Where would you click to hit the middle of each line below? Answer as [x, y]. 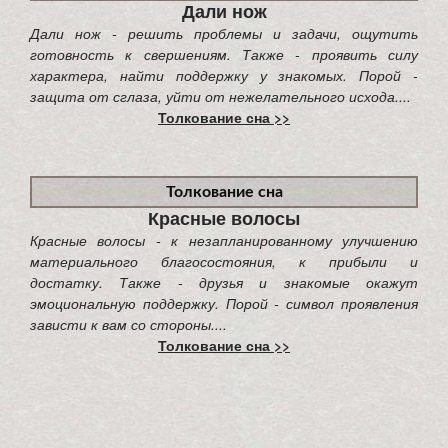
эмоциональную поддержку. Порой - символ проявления [224, 302]
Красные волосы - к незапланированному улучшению [224, 239]
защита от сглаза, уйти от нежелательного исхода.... [220, 95]
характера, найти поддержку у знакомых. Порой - [224, 74]
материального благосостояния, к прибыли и [224, 260]
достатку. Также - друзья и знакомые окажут [224, 281]
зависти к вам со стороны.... [128, 323]
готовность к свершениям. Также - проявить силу [224, 53]
